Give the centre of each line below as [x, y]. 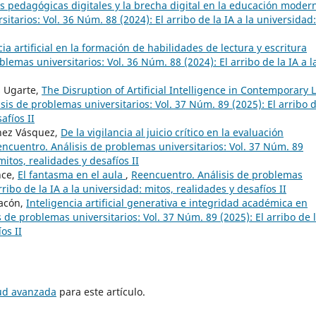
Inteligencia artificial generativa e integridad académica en [167, 202]
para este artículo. [101, 291]
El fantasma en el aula [72, 174]
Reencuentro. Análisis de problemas [217, 174]
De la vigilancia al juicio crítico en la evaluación [172, 132]
